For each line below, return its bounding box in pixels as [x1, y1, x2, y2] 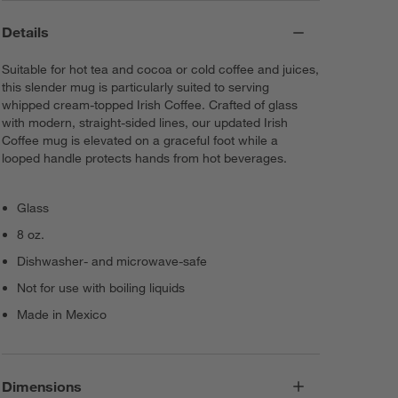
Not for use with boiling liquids [17, 280, 186, 297]
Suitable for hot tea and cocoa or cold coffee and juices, [2, 61, 320, 78]
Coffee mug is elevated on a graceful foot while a [2, 132, 279, 149]
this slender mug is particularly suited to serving [2, 79, 270, 96]
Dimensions [2, 377, 83, 395]
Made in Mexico [17, 306, 107, 323]
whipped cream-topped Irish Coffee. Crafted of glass [2, 97, 298, 114]
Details [2, 23, 50, 42]
